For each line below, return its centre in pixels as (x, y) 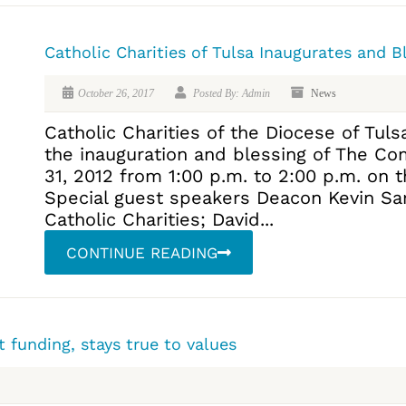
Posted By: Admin (230, 94)
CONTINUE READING (142, 253)
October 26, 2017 (116, 94)
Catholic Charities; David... (159, 220)
